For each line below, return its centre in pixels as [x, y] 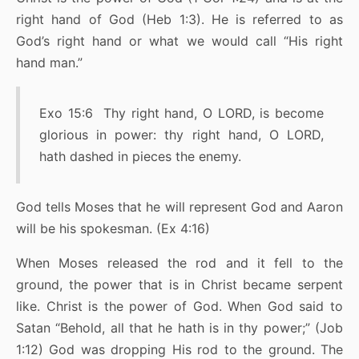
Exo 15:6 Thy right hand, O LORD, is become [182, 113]
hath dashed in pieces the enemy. [140, 157]
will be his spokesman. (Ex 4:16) [113, 229]
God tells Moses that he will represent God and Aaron [179, 207]
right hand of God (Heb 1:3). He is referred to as [179, 20]
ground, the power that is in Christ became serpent [179, 285]
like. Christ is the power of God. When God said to [179, 307]
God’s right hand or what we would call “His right [179, 41]
